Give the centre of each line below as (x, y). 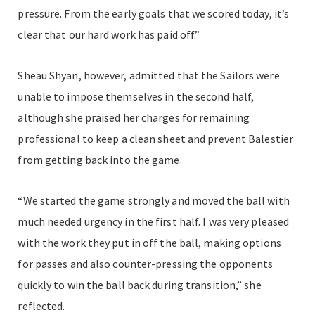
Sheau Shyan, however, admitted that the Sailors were (149, 75)
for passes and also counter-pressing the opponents (146, 263)
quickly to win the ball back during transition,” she (140, 284)
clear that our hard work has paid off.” (109, 34)
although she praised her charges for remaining (134, 117)
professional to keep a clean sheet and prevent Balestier (156, 138)
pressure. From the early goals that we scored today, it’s (154, 13)
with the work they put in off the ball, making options (149, 242)
